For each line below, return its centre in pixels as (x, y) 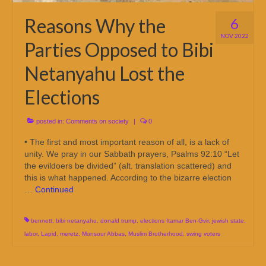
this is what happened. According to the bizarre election (128, 178)
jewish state (228, 221)
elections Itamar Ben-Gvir (174, 221)
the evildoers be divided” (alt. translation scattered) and (128, 166)
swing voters (203, 234)
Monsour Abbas (103, 234)
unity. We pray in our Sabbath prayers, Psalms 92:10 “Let (132, 154)
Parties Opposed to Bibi (119, 50)
